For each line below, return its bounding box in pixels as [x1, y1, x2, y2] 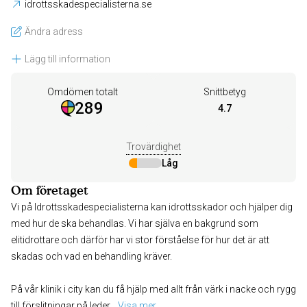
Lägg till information [25, 53, 110, 65]
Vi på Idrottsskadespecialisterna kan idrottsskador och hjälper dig [11, 201, 293, 213]
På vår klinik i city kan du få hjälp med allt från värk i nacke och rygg [11, 284, 296, 295]
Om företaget [11, 183, 88, 198]
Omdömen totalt [47, 86, 118, 98]
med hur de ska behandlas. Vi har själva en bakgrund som [11, 218, 258, 230]
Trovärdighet [126, 141, 181, 153]
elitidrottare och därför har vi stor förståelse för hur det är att [11, 234, 269, 246]
